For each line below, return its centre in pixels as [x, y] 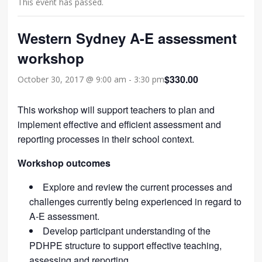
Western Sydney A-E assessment [127, 38]
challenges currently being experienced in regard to [136, 201]
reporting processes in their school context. [106, 139]
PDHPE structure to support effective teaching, [126, 245]
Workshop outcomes [64, 163]
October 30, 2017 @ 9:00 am [72, 80]
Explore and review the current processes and [138, 187]
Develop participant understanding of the [127, 230]
